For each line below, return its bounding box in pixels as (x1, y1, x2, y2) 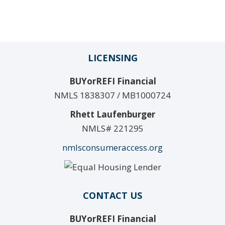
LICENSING (87, 51, 138, 64)
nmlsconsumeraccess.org (62, 141, 163, 153)
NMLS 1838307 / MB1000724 (54, 89, 171, 101)
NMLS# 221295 (81, 122, 144, 134)
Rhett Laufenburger (70, 108, 155, 120)
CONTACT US (83, 189, 142, 202)
